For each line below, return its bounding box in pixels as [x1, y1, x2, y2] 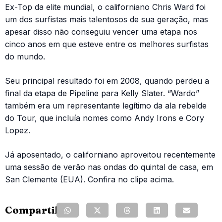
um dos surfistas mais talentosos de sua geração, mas [5, 14, 208, 24]
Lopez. [5, 125, 30, 135]
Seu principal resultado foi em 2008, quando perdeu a [5, 76, 209, 86]
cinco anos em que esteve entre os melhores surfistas [5, 39, 209, 49]
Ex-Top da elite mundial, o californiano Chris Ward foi [5, 2, 206, 12]
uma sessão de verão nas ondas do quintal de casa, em [5, 162, 213, 172]
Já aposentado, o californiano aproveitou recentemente [5, 150, 216, 160]
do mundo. [5, 52, 45, 61]
